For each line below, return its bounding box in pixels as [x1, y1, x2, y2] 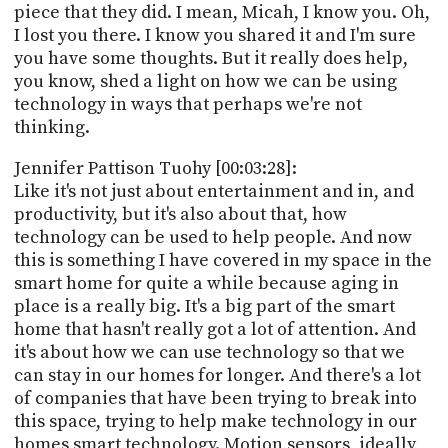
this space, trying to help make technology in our [13, 409, 417, 433]
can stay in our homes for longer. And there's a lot [13, 363, 421, 387]
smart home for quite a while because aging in [13, 271, 399, 295]
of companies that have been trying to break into [13, 386, 417, 410]
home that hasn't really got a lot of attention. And [13, 317, 416, 341]
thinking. [13, 115, 90, 139]
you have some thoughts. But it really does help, [13, 46, 408, 70]
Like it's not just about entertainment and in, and [13, 179, 414, 203]
